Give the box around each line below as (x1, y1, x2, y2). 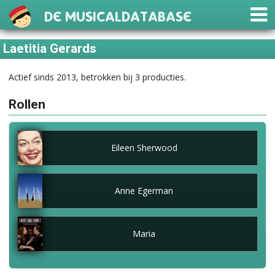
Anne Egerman (115, 185, 173, 196)
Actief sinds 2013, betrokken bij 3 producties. (9, 71, 186, 83)
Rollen (9, 97, 45, 112)
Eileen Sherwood (110, 142, 177, 153)
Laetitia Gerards (3, 41, 97, 56)
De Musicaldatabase (44, 1, 192, 26)
